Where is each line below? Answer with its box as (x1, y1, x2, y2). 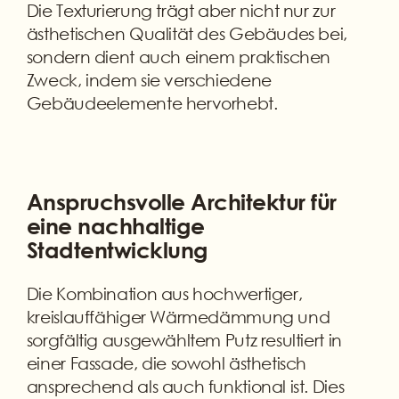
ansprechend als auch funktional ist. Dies (26, 375, 345, 396)
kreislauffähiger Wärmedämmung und (26, 305, 330, 327)
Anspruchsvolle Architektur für (26, 187, 337, 215)
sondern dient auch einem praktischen (26, 46, 331, 68)
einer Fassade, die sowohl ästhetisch (26, 352, 307, 373)
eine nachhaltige (26, 211, 205, 239)
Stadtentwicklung (26, 235, 208, 263)
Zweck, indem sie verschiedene (26, 69, 272, 91)
